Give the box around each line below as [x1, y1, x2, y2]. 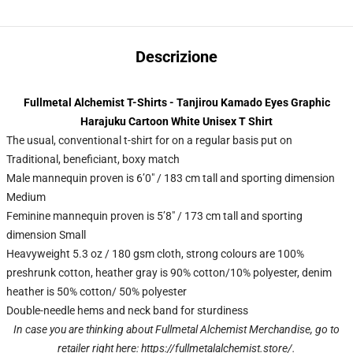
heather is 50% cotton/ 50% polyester [6, 285, 187, 298]
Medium [6, 191, 46, 203]
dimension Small [6, 229, 86, 241]
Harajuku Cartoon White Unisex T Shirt [80, 115, 273, 128]
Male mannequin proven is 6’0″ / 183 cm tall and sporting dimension [6, 172, 335, 184]
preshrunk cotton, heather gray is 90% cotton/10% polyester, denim [6, 266, 332, 279]
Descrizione [136, 47, 217, 66]
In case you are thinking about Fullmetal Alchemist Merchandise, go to [13, 323, 340, 336]
